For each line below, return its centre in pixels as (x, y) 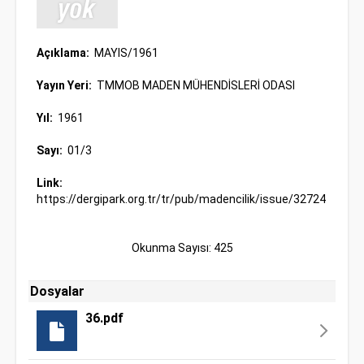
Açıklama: (64, 53)
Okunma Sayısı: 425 (182, 248)
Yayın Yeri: (65, 85)
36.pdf (104, 318)
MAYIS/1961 (125, 53)
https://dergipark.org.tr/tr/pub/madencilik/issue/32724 (181, 199)
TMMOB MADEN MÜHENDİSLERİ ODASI (195, 85)
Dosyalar (57, 291)
